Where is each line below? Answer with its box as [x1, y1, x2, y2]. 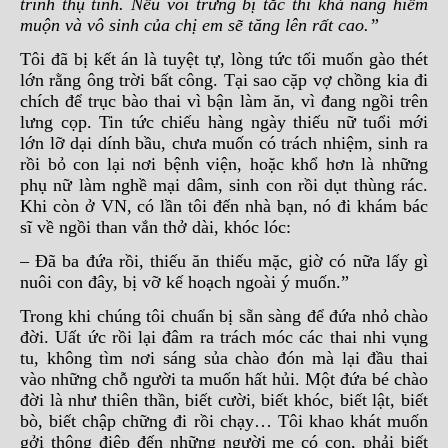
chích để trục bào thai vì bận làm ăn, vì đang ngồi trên [20, 91, 428, 111]
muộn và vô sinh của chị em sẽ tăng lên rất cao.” [20, 15, 379, 35]
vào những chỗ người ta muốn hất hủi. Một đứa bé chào [20, 369, 428, 389]
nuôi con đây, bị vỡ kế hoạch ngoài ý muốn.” [20, 272, 354, 292]
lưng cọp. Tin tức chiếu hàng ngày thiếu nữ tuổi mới [20, 112, 428, 132]
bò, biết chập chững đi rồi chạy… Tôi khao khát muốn [20, 411, 428, 431]
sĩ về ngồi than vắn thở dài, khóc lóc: [20, 217, 291, 237]
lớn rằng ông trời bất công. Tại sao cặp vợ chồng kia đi [20, 70, 428, 90]
